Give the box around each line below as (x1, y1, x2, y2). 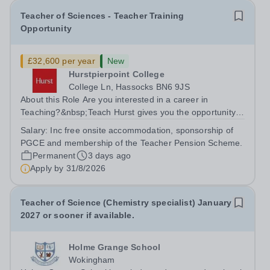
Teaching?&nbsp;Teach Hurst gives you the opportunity (20, 107, 236, 117)
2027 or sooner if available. (20, 210, 134, 220)
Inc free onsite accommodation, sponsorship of (50, 125, 234, 135)
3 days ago (87, 151, 131, 160)
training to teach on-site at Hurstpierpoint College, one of (20, 133, 243, 142)
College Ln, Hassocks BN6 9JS (69, 82, 190, 92)
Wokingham (69, 255, 115, 265)
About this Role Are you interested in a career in (20, 95, 83, 104)
